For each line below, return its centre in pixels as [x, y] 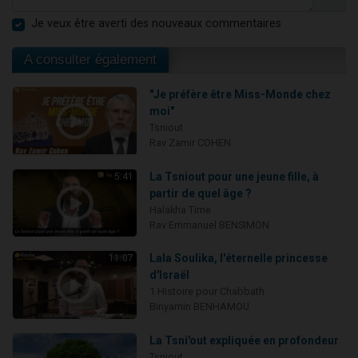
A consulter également [90, 60]
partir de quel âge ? [200, 193]
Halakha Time [180, 209]
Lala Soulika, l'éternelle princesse [238, 259]
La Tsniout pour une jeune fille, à [234, 176]
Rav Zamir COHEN [190, 143]
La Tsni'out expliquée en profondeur [244, 340]
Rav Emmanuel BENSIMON [209, 225]
